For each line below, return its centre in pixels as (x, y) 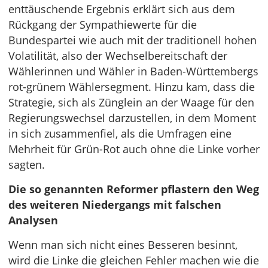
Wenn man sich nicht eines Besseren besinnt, (123, 245)
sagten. (27, 165)
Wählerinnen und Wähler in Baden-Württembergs (133, 71)
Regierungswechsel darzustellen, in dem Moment (132, 118)
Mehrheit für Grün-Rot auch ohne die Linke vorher (134, 149)
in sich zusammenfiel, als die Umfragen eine (120, 133)
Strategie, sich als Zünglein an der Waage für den (131, 102)
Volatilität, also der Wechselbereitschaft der (118, 56)
